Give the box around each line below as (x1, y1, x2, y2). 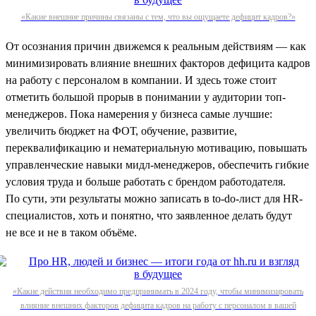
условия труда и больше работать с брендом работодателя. (6, 175, 286, 188)
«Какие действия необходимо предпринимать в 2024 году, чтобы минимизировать (13, 286, 303, 296)
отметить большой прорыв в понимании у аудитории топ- (6, 90, 286, 103)
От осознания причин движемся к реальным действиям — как (6, 39, 306, 52)
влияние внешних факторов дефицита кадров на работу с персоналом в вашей (20, 300, 296, 310)
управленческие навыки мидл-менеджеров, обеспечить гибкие (6, 158, 309, 171)
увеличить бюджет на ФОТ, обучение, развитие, (6, 124, 237, 137)
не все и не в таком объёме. (6, 226, 137, 238)
